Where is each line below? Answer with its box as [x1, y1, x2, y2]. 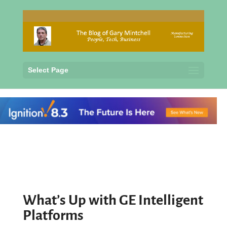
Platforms [22, 208, 84, 223]
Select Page [27, 65, 68, 74]
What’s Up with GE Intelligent [22, 193, 203, 208]
